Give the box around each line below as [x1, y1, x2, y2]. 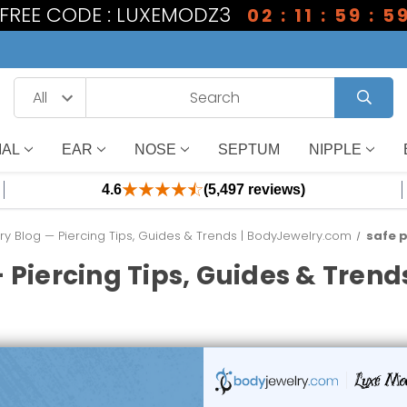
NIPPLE [308, 141, 362, 157]
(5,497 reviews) [203, 182, 305, 197]
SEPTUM [217, 141, 280, 157]
